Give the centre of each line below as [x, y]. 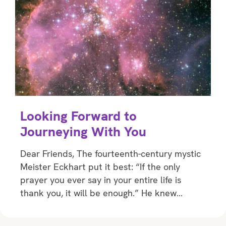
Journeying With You [83, 132]
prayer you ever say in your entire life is [101, 180]
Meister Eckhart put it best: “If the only [100, 167]
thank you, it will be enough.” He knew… [101, 193]
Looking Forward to [78, 116]
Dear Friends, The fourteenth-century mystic [110, 154]
